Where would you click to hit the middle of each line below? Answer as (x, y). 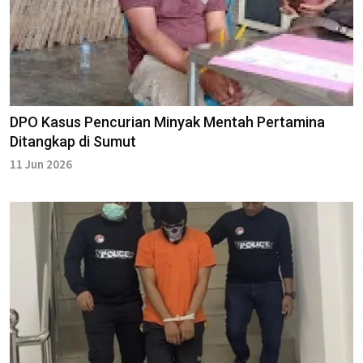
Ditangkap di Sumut (73, 142)
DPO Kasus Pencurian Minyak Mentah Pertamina (167, 122)
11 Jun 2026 (41, 164)
